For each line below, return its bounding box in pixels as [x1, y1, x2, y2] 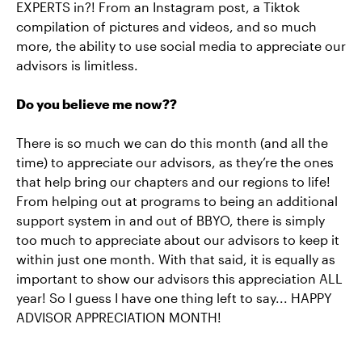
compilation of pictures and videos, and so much [16, 18, 317, 34]
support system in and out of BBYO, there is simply [16, 212, 325, 228]
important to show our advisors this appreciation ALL [16, 270, 343, 286]
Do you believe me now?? [16, 95, 177, 112]
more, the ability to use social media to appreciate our [16, 37, 346, 53]
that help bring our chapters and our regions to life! [16, 173, 330, 189]
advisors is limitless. [16, 57, 141, 73]
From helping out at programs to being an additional [16, 192, 338, 208]
